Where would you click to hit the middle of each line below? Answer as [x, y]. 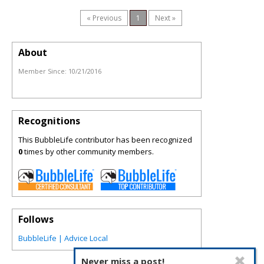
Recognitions [49, 121]
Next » [165, 18]
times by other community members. [88, 151]
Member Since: [43, 71]
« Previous [104, 18]
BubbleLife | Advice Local [63, 238]
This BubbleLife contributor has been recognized [105, 140]
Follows [36, 220]
